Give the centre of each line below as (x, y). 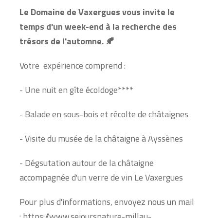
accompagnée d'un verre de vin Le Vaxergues (101, 177)
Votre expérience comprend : (73, 65)
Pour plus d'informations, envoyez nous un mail (107, 201)
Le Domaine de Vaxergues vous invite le (97, 12)
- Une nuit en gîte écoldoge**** (76, 90)
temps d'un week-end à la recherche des (98, 26)
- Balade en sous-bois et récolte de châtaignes (104, 114)
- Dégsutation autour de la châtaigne (87, 163)
